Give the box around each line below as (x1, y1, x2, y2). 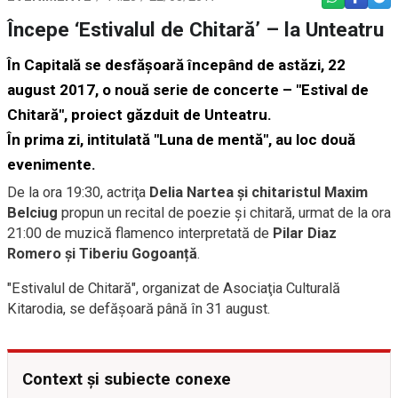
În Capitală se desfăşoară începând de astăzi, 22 (7, 55, 346, 74)
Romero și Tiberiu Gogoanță (7, 244, 197, 262)
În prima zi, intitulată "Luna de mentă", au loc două (7, 130, 355, 148)
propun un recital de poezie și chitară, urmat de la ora (58, 203, 391, 221)
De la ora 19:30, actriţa (7, 183, 149, 201)
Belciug (7, 203, 58, 221)
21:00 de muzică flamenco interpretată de (7, 224, 273, 242)
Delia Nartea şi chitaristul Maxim (149, 183, 368, 201)
